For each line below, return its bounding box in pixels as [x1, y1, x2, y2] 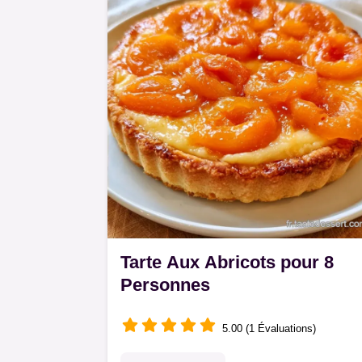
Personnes [120, 275, 210, 295]
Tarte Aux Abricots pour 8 [120, 252, 334, 272]
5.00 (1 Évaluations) [222, 322, 316, 335]
